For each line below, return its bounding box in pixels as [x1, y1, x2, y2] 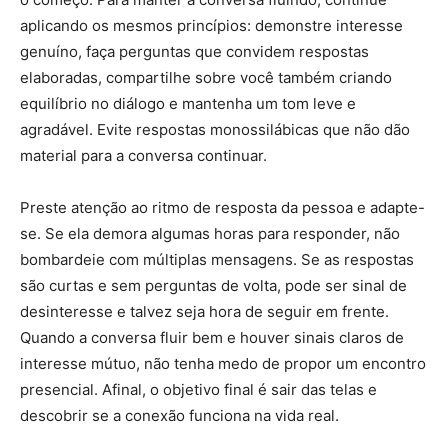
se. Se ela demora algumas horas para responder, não [20, 224, 400, 244]
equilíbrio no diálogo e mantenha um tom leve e [20, 94, 356, 114]
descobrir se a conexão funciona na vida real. [20, 406, 339, 426]
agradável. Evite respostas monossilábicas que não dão [20, 120, 410, 140]
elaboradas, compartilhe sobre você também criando [20, 68, 392, 88]
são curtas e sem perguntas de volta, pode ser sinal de [20, 276, 407, 296]
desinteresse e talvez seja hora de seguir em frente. [20, 302, 389, 322]
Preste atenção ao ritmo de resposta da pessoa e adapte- [20, 198, 425, 218]
